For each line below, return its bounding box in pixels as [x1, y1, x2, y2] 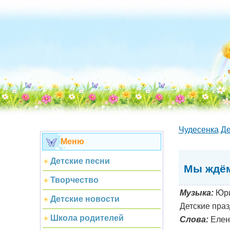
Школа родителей [50, 214, 124, 222]
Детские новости [50, 195, 120, 203]
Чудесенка [178, 125, 219, 134]
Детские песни [50, 157, 110, 165]
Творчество [50, 176, 99, 184]
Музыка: [179, 188, 214, 197]
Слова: [179, 215, 208, 224]
